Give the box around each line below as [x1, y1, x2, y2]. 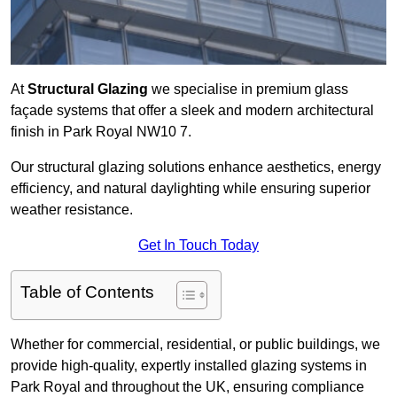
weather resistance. [11, 202, 133, 218]
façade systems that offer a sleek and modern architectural [11, 103, 374, 119]
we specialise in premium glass [148, 82, 348, 97]
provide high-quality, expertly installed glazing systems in [11, 358, 367, 374]
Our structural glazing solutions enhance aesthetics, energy [11, 160, 381, 175]
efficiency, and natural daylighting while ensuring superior [11, 181, 370, 197]
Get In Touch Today [138, 237, 259, 253]
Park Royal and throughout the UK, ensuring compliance [11, 379, 364, 395]
